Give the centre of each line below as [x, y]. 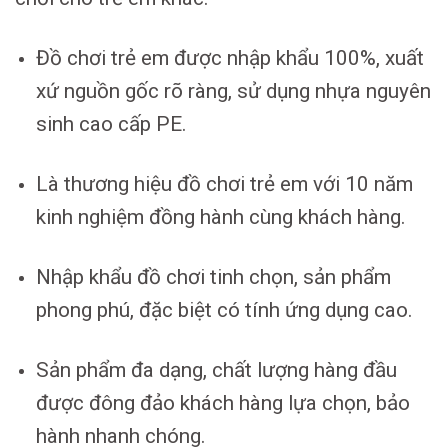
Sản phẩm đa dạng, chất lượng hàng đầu [216, 370]
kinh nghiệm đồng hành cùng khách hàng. [220, 216]
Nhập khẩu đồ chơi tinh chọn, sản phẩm [213, 277]
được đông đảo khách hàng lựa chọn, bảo [222, 403]
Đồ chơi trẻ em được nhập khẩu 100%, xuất [229, 57]
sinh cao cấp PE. [111, 123]
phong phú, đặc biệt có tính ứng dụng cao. [224, 310]
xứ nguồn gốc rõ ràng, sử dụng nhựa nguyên [233, 90]
